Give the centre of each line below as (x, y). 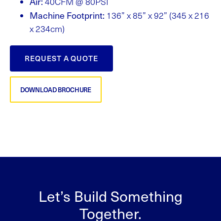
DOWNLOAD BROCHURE (56, 89)
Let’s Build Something (110, 195)
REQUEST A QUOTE (62, 58)
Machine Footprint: (67, 15)
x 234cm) (47, 28)
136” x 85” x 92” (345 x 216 (157, 15)
